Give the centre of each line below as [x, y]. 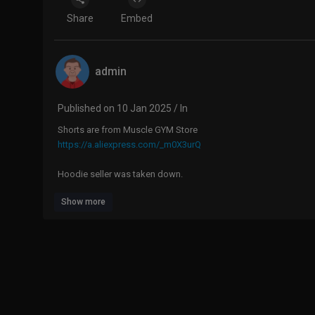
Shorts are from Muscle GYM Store [128, 129]
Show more [83, 201]
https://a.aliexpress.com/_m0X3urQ [129, 144]
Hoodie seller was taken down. [120, 174]
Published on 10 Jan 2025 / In [123, 108]
